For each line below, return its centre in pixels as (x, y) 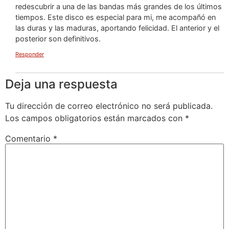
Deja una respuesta (61, 84)
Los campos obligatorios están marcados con (95, 118)
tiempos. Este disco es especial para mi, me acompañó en (116, 17)
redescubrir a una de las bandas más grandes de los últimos (119, 7)
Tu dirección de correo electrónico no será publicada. (109, 106)
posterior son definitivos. (58, 39)
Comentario (29, 138)
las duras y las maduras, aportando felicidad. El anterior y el (117, 28)
